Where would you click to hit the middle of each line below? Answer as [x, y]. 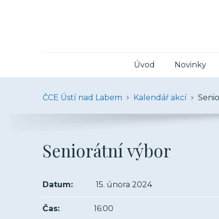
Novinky [190, 65]
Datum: [58, 185]
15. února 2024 [123, 185]
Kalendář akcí [160, 98]
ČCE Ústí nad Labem [82, 98]
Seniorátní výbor [107, 150]
